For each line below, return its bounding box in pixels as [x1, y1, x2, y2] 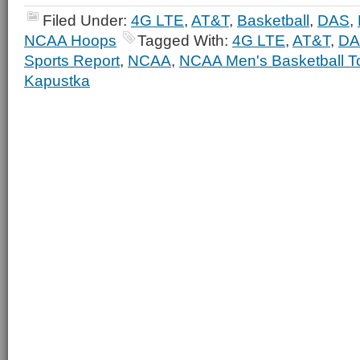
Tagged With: [137, 31, 232, 49]
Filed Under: [43, 11, 131, 29]
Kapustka [24, 72, 90, 89]
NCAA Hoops [24, 31, 117, 49]
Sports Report [24, 51, 120, 69]
